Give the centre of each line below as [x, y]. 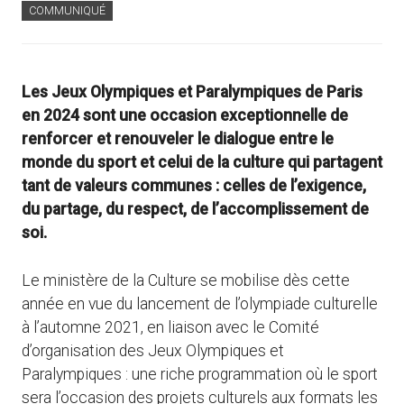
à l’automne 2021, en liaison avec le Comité [170, 327]
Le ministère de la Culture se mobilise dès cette [186, 280]
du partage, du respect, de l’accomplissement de [195, 210]
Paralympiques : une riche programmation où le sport [200, 374]
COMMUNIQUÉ [67, 11]
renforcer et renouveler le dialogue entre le [178, 139]
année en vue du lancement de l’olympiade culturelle [200, 303]
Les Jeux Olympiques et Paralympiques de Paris [192, 92]
